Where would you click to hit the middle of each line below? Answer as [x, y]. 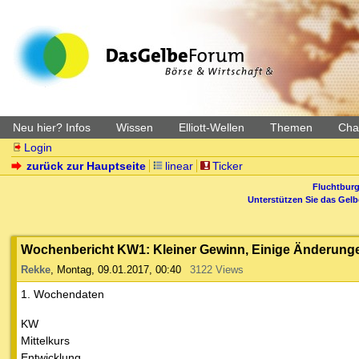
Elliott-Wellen [212, 127]
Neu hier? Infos [52, 127]
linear [179, 166]
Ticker [227, 166]
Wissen [135, 127]
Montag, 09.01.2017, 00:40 [119, 270]
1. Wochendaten [63, 294]
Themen [291, 127]
